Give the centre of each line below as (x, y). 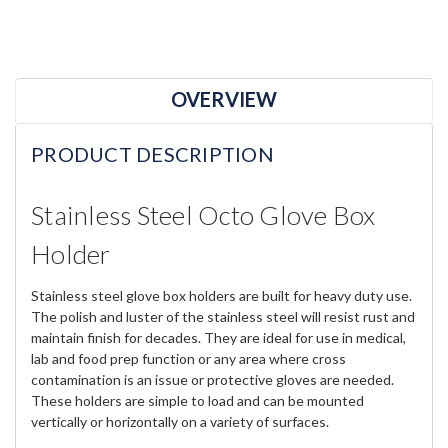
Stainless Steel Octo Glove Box (203, 215)
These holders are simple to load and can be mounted (197, 401)
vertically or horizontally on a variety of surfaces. (180, 422)
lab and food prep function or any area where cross (188, 359)
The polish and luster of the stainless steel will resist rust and (223, 317)
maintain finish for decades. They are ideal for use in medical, (218, 338)
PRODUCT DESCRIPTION (152, 153)
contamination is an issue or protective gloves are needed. (212, 380)
